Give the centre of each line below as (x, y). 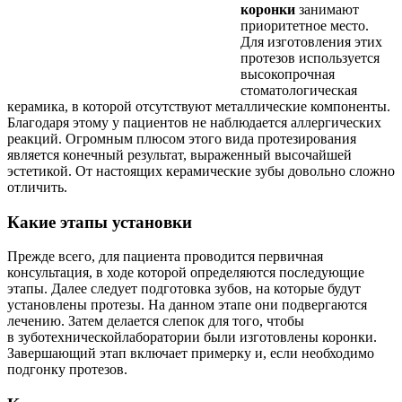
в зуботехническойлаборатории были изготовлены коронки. (192, 337)
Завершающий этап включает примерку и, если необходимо (191, 354)
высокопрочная (288, 74)
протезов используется (310, 57)
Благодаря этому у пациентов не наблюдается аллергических (194, 122)
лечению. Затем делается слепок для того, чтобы (156, 321)
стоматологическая (299, 90)
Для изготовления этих (311, 41)
